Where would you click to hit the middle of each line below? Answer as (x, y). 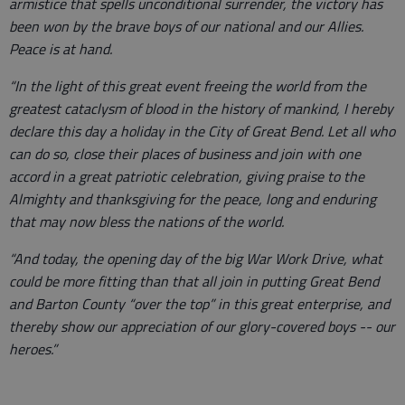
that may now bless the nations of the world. (146, 222)
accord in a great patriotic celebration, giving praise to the (187, 177)
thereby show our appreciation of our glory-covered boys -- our (202, 327)
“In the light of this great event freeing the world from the (188, 86)
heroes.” (33, 349)
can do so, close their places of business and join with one (185, 154)
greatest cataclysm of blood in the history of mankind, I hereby (201, 109)
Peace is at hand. (61, 49)
